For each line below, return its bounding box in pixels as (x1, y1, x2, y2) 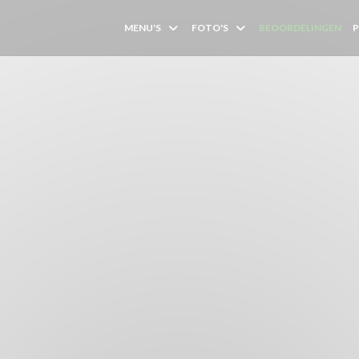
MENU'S (124, 22, 162, 34)
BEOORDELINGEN (259, 22, 342, 34)
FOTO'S (192, 22, 229, 34)
